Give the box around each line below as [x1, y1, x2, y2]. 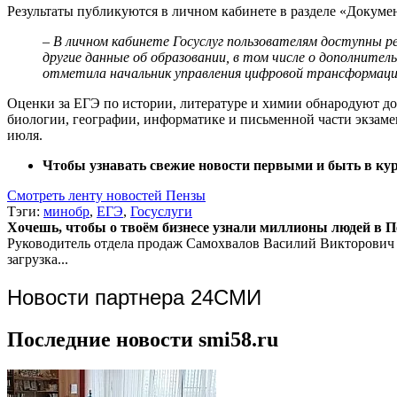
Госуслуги [130, 203, 192, 219]
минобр [43, 203, 90, 219]
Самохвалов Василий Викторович [186, 235, 394, 251]
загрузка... [7, 251, 68, 267]
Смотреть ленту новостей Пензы [7, 187, 206, 203]
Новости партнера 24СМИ [7, 284, 261, 309]
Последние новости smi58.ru [7, 327, 278, 351]
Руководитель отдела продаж [7, 235, 183, 251]
